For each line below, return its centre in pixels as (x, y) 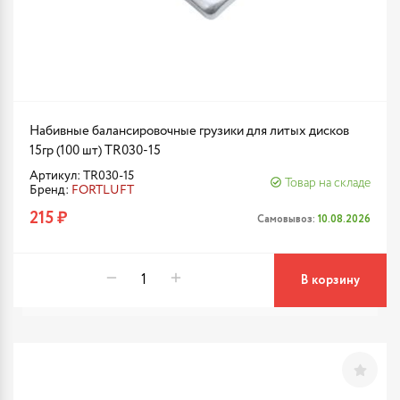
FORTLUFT (103, 190)
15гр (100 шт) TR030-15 (95, 150)
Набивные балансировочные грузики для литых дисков (189, 131)
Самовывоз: (287, 219)
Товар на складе (328, 183)
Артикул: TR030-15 (82, 176)
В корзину (330, 280)
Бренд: (50, 190)
